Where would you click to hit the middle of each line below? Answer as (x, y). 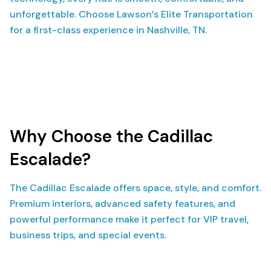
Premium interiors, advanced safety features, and (122, 204)
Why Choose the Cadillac (111, 136)
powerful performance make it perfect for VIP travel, (129, 219)
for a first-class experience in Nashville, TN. (108, 30)
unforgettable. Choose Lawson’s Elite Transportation (131, 14)
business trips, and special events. (88, 235)
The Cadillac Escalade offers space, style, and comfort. (135, 188)
